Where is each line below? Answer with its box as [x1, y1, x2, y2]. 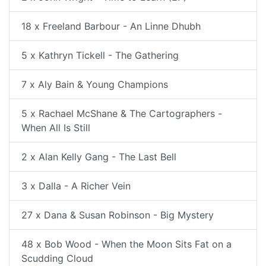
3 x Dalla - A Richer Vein [21, 179, 131, 192]
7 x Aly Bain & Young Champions [21, 78, 168, 90]
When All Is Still [21, 121, 90, 134]
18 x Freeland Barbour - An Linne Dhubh [21, 20, 201, 32]
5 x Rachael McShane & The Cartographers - [21, 107, 222, 119]
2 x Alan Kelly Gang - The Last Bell [21, 150, 176, 163]
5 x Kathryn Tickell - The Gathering [21, 49, 179, 61]
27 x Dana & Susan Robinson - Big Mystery [21, 208, 214, 221]
